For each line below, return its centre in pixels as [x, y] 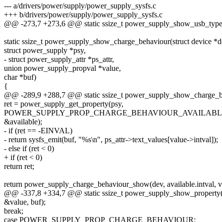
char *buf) [20, 77]
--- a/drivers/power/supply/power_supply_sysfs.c [80, 6]
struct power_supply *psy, [45, 51]
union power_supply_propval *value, [62, 68]
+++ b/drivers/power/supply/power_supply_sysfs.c [83, 15]
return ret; [19, 166]
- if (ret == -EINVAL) [38, 131]
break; [14, 211]
